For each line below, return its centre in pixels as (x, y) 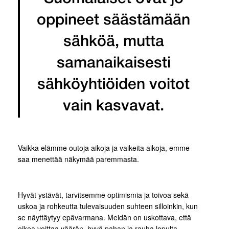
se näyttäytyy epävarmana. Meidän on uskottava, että (105, 217)
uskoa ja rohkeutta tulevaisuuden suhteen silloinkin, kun (108, 206)
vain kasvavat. (113, 107)
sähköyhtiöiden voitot (113, 85)
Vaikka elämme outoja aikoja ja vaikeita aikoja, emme (104, 148)
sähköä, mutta (113, 42)
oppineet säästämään (113, 21)
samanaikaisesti (113, 64)
